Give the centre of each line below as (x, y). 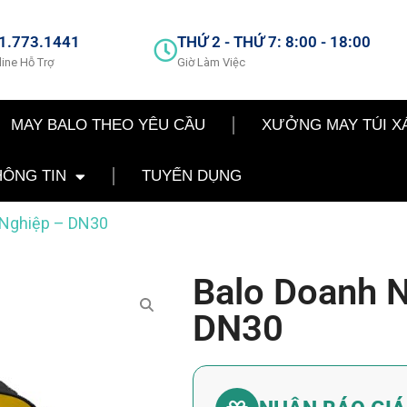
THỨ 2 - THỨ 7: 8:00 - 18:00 (274, 42)
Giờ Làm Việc (212, 62)
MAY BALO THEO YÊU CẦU (108, 125)
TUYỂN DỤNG (192, 176)
